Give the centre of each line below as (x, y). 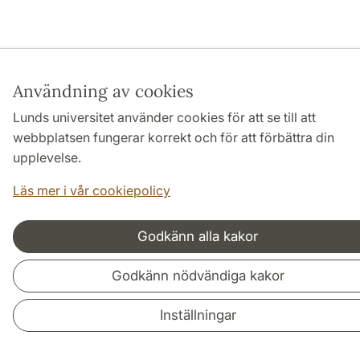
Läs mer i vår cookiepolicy (92, 190)
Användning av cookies (103, 91)
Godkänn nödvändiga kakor (198, 276)
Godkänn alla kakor (198, 236)
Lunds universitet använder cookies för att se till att (164, 117)
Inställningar (198, 315)
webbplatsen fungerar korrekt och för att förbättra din (174, 137)
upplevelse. (47, 157)
